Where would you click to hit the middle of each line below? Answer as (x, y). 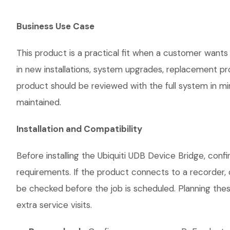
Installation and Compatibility (79, 129)
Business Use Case (55, 26)
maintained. (39, 102)
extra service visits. (54, 205)
